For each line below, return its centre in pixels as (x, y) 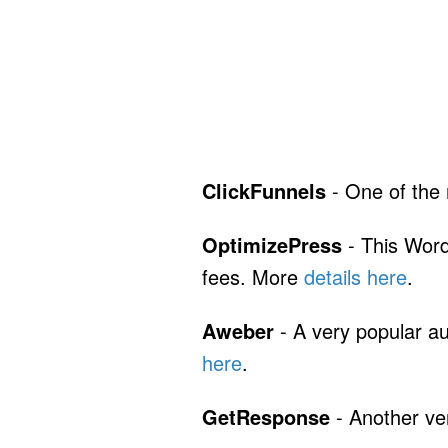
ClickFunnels (264, 190)
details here (355, 276)
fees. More (253, 276)
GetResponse (266, 416)
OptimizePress (272, 244)
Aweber (238, 330)
